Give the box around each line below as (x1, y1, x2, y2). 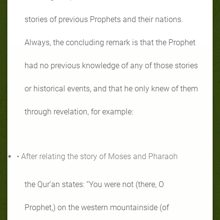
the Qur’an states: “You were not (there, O (25, 179, 164, 189)
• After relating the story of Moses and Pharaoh (17, 151, 178, 161)
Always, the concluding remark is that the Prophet (25, 37, 195, 47)
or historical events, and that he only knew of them (25, 83, 198, 93)
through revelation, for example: (25, 107, 133, 116)
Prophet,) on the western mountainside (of (25, 202, 169, 212)
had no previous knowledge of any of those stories (25, 60, 198, 70)
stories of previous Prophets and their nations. (25, 14, 183, 24)
